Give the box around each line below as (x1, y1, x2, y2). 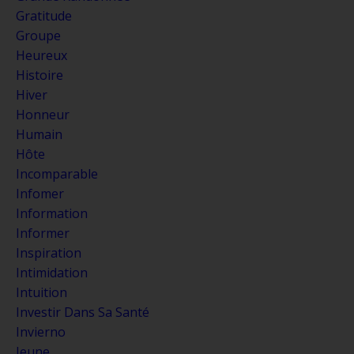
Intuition (16, 283, 67, 301)
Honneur (16, 105, 70, 123)
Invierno (16, 322, 66, 341)
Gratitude (16, 6, 72, 24)
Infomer (16, 184, 64, 202)
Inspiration (16, 243, 81, 262)
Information (16, 204, 88, 222)
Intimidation (16, 263, 88, 281)
